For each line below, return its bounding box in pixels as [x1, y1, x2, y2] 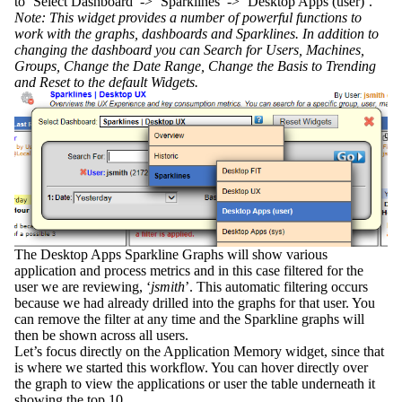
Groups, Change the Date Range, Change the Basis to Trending [14, 57, 376, 74]
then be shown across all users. [14, 327, 188, 343]
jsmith [151, 278, 185, 294]
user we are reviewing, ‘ [14, 278, 151, 294]
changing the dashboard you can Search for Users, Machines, [14, 41, 364, 57]
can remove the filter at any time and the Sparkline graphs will [14, 310, 364, 327]
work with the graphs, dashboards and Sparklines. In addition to [14, 25, 379, 41]
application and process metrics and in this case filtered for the [14, 262, 363, 278]
